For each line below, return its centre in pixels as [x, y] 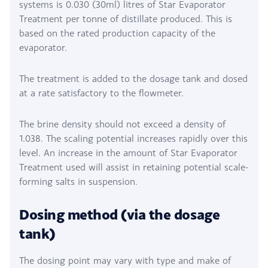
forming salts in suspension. [78, 181]
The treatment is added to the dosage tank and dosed [133, 78]
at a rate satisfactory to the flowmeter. [101, 93]
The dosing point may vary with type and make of [125, 260]
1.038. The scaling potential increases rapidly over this [133, 138]
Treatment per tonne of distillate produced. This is [126, 19]
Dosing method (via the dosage [120, 214]
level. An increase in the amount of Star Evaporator [128, 153]
